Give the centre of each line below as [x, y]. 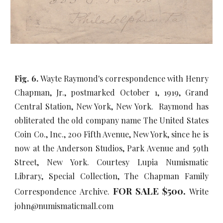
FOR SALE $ [140, 191]
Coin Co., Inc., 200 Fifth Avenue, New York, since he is [111, 134]
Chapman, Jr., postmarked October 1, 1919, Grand [111, 92]
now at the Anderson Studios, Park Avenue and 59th [111, 148]
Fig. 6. [27, 78]
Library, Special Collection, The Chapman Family [111, 176]
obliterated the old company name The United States [111, 120]
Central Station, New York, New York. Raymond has [111, 106]
